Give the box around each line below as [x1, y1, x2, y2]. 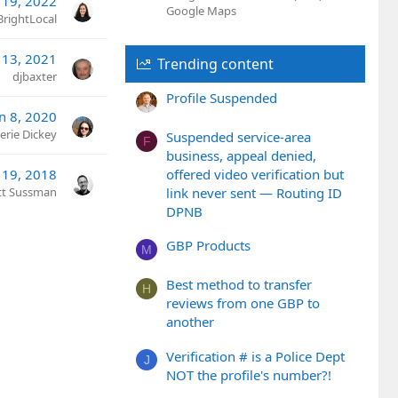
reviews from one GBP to [166, 294, 320, 313]
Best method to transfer [166, 275, 312, 294]
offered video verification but [166, 165, 344, 184]
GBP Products [166, 236, 251, 255]
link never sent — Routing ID [166, 184, 342, 203]
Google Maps [166, 2, 236, 19]
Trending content [156, 53, 274, 74]
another [166, 313, 214, 331]
